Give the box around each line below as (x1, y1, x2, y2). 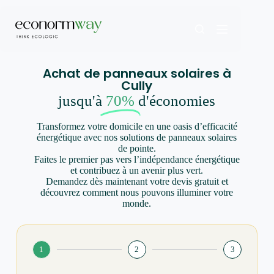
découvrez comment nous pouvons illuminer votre (40, 187, 234, 198)
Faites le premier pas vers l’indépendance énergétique (34, 154, 240, 165)
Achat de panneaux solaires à (42, 65, 231, 82)
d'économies (138, 92, 216, 109)
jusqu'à (58, 92, 106, 109)
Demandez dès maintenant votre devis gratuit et (45, 176, 228, 187)
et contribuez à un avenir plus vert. (70, 165, 204, 176)
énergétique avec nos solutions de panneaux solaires (37, 131, 237, 143)
